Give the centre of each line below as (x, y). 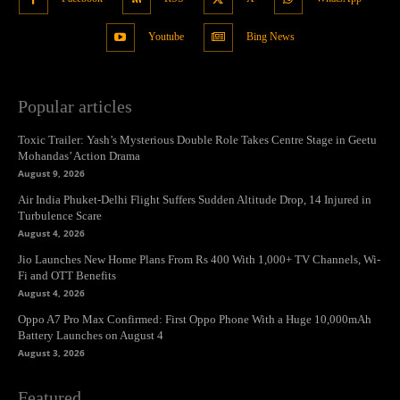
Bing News (270, 36)
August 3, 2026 (51, 353)
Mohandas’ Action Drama (79, 156)
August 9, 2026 (51, 174)
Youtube (166, 36)
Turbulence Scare (60, 216)
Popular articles (75, 107)
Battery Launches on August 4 (91, 336)
